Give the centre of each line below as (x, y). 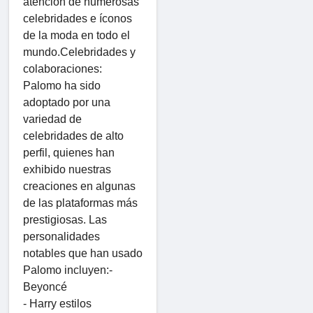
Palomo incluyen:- (68, 270)
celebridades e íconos (78, 18)
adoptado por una (67, 102)
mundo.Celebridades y (79, 52)
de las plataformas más (80, 203)
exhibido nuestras (67, 169)
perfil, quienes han (69, 152)
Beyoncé (45, 286)
